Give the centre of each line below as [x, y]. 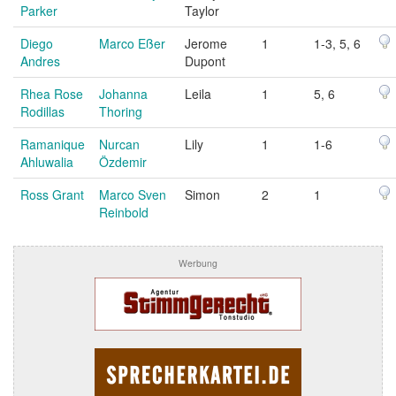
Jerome [206, 43]
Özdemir [123, 161]
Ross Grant [52, 194]
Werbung [198, 263]
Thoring [121, 111]
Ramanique [53, 144]
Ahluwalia [47, 161]
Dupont [205, 61]
